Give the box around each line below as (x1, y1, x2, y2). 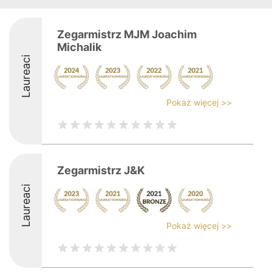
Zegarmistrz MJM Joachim (57, 28, 197, 41)
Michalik (57, 41, 101, 53)
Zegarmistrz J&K (57, 164, 144, 177)
